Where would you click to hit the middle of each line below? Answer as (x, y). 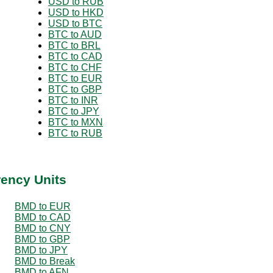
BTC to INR (73, 100)
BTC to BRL (74, 45)
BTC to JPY (74, 111)
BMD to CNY (43, 228)
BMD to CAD (43, 217)
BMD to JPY (41, 250)
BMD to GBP (42, 239)
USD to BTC (75, 23)
